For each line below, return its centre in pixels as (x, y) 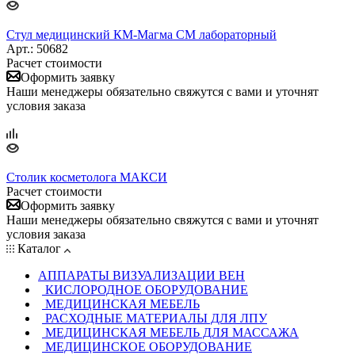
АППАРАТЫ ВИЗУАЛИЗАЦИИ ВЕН (141, 275)
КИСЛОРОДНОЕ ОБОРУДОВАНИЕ (147, 289)
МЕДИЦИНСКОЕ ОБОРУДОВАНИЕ (149, 346)
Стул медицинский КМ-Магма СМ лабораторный (141, 34)
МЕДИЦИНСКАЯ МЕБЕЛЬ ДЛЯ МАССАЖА (172, 332)
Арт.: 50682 (37, 48)
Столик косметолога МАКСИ (87, 177)
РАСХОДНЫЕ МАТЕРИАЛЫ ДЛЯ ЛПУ (156, 318)
